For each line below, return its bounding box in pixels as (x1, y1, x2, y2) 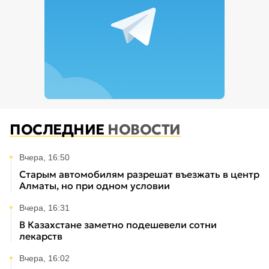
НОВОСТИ (107, 121, 181, 139)
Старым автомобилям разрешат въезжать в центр (19, 168, 259, 181)
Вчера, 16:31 (19, 203, 70, 213)
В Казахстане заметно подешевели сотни (19, 219, 217, 231)
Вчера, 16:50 (19, 153, 70, 163)
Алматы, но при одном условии (19, 180, 170, 192)
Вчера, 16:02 (19, 253, 70, 264)
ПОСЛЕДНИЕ (10, 121, 108, 139)
